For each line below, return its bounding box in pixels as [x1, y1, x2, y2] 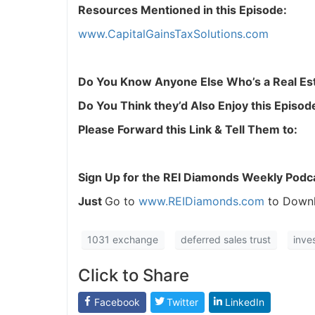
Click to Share [77, 265, 189, 286]
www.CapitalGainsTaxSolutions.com [77, 26, 269, 41]
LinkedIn [225, 296, 264, 309]
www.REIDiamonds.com [138, 193, 264, 208]
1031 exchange [87, 233, 158, 245]
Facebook [94, 296, 140, 309]
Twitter [167, 296, 198, 309]
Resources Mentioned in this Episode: [77, 2, 287, 17]
